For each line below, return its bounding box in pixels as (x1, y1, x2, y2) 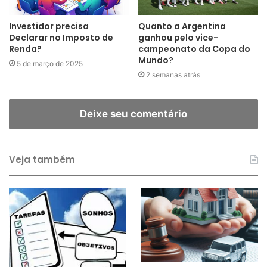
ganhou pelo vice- (138, 32, 218, 44)
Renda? (9, 43, 42, 55)
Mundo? (138, 54, 173, 67)
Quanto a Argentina (138, 20, 226, 33)
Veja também (9, 153, 75, 166)
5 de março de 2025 (17, 59, 83, 69)
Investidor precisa (9, 20, 89, 33)
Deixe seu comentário (80, 108, 187, 120)
